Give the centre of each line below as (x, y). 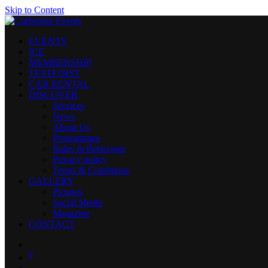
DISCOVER (53, 95)
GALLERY (51, 181)
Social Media (77, 202)
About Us (71, 127)
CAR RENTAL (59, 84)
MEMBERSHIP (60, 63)
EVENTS (48, 41)
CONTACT (52, 224)
